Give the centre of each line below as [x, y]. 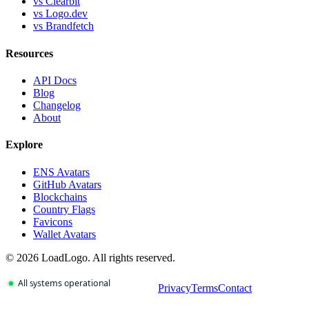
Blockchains [60, 197]
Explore [24, 145]
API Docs [55, 80]
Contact [235, 288]
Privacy [175, 288]
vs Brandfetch [63, 26]
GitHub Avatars [67, 184]
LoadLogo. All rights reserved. [107, 257]
